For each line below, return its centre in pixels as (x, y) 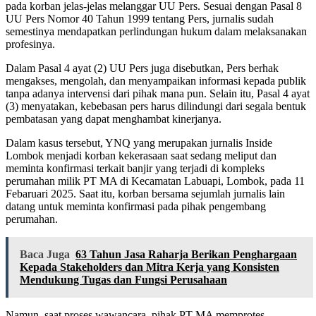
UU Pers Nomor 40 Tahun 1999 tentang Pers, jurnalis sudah (140, 19)
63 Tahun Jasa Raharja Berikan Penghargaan (186, 255)
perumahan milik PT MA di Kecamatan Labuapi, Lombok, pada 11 (155, 181)
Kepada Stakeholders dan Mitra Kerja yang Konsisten (150, 267)
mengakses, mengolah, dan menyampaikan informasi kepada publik (156, 81)
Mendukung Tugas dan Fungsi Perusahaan (123, 280)
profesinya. (30, 44)
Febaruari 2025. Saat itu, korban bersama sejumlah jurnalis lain (145, 194)
